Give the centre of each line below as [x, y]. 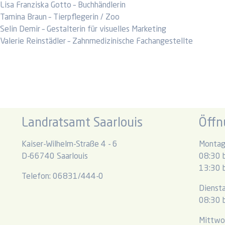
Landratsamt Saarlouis [82, 123]
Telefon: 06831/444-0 [62, 177]
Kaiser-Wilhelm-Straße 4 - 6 [69, 144]
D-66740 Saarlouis [54, 156]
